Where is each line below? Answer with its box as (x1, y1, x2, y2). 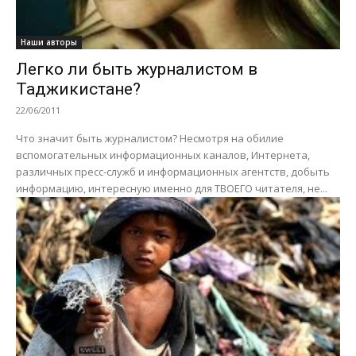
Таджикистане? (16, 79, 141, 99)
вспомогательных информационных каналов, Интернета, (16, 148, 310, 163)
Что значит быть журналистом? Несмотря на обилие (16, 131, 284, 146)
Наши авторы (21, 37, 77, 48)
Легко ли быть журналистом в (16, 60, 257, 79)
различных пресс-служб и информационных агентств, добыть (16, 164, 330, 180)
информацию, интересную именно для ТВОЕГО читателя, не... (16, 181, 327, 196)
